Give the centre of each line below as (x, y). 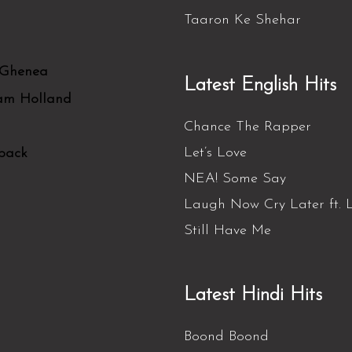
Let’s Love (215, 152)
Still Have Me (227, 230)
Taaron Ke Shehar (242, 20)
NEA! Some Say (235, 178)
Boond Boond (226, 337)
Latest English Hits (260, 85)
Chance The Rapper (247, 126)
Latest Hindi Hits (253, 295)
